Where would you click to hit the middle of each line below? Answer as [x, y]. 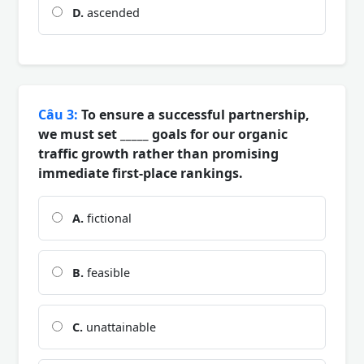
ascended [112, 12]
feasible [107, 272]
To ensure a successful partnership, [194, 114]
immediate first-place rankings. [141, 173]
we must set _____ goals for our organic [163, 134]
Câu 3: [58, 114]
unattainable [119, 327]
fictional [108, 218]
